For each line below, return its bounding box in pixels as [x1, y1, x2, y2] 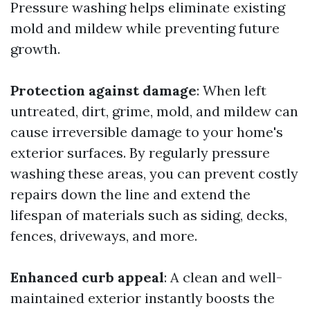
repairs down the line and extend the [10, 185, 250, 203]
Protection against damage [10, 82, 197, 99]
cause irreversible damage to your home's [10, 123, 283, 140]
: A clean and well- [164, 268, 282, 286]
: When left [197, 82, 266, 99]
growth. [10, 40, 60, 57]
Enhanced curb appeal [10, 268, 164, 286]
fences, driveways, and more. [10, 227, 197, 244]
